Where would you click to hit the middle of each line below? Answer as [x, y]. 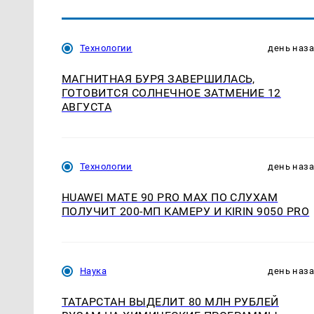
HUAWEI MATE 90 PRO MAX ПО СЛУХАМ [170, 198]
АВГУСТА [87, 107]
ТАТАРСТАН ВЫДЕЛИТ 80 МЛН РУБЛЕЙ [170, 302]
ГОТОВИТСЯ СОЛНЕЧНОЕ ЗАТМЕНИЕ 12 [171, 93]
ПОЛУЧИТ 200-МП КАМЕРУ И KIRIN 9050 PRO [186, 212]
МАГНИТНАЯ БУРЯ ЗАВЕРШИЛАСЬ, [158, 79]
